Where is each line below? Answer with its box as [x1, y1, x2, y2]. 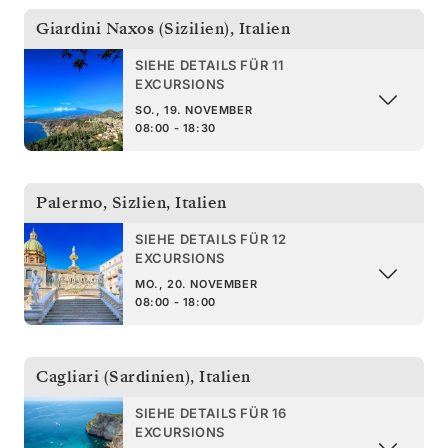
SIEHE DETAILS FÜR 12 [135, 230, 287, 247]
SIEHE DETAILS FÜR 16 [135, 404, 287, 421]
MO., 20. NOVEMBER [135, 276, 258, 291]
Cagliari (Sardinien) [36, 365, 190, 388]
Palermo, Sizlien [36, 191, 166, 214]
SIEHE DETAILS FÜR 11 [135, 56, 285, 73]
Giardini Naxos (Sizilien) [36, 17, 230, 40]
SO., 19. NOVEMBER [135, 102, 253, 117]
